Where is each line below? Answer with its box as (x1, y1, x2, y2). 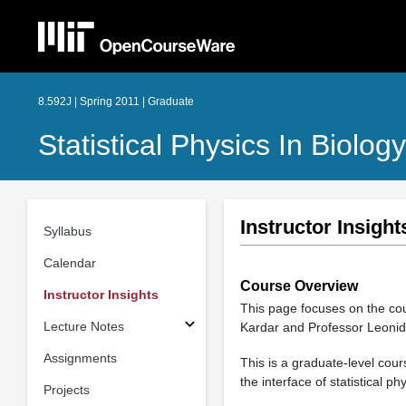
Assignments (43, 350, 117, 365)
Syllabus (43, 223, 92, 238)
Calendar (43, 255, 96, 270)
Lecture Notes (43, 318, 124, 333)
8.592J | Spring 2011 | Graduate (38, 95, 194, 108)
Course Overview (239, 278, 358, 294)
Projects (43, 382, 90, 397)
